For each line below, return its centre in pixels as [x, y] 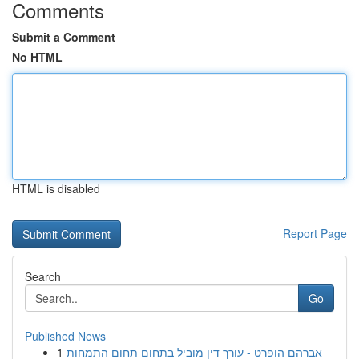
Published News [65, 336]
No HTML [37, 57]
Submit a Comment [64, 37]
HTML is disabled [56, 188]
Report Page [315, 233]
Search [43, 276]
